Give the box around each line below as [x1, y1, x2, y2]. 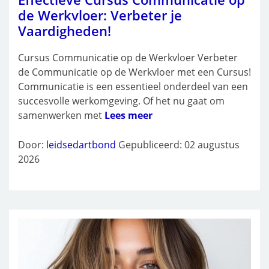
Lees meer [104, 108, 153, 122]
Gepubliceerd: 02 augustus [118, 138, 240, 151]
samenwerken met [18, 108, 104, 122]
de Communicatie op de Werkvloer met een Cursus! [18, 65, 251, 79]
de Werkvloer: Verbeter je [18, 5, 182, 24]
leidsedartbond [46, 138, 116, 151]
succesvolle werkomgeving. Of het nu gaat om [18, 94, 225, 107]
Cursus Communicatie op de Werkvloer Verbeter [18, 50, 238, 64]
